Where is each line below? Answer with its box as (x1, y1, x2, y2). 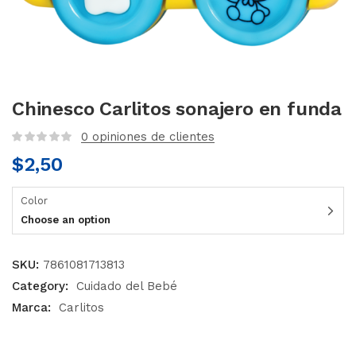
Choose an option (21, 214, 110, 226)
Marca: (12, 300, 55, 315)
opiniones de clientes (88, 130, 215, 144)
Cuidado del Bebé (76, 279, 177, 293)
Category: (12, 279, 72, 293)
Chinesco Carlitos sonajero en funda (12, 98, 342, 120)
